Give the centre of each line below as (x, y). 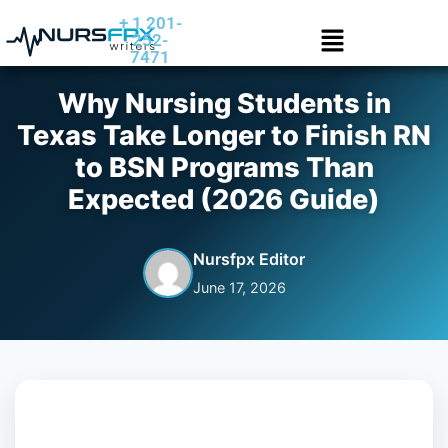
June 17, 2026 (239, 287)
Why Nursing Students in (224, 103)
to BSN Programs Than (224, 167)
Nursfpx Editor (249, 259)
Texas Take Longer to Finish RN (224, 135)
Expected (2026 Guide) (224, 199)
